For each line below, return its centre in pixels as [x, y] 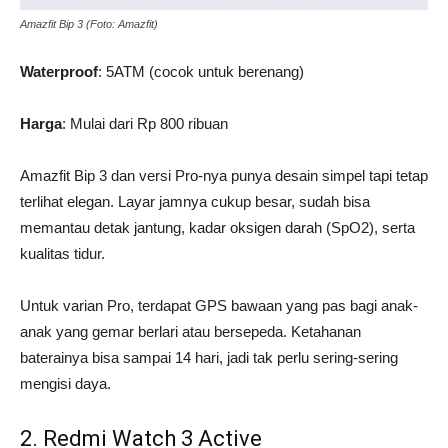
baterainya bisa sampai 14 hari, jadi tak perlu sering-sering [209, 358]
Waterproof [59, 72]
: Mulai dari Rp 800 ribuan [147, 124]
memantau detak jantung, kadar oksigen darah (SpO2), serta [217, 228]
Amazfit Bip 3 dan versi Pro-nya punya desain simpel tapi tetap [224, 176]
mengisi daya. [67, 384]
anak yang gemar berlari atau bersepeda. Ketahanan [190, 332]
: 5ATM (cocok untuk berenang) [203, 72]
